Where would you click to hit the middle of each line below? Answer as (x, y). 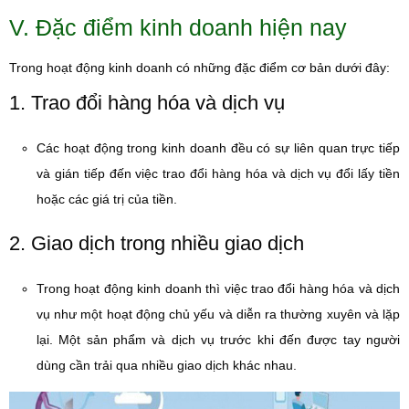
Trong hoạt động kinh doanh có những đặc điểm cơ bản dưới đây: (199, 68)
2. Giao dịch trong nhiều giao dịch (157, 243)
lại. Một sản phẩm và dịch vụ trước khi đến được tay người (218, 340)
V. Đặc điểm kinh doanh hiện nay (178, 27)
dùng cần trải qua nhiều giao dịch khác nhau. (167, 365)
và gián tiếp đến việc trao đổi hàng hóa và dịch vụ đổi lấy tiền (218, 173)
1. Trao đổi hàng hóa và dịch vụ (147, 103)
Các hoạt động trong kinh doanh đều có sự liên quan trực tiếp (218, 148)
